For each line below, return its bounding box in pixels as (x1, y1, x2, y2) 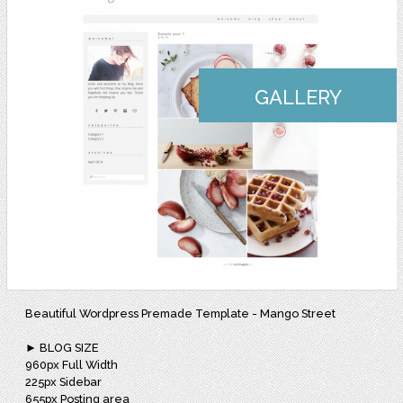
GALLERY (254, 85, 342, 109)
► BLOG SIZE (25, 340, 102, 354)
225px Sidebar (25, 374, 103, 389)
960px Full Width (25, 357, 119, 372)
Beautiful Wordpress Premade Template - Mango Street (25, 306, 336, 320)
